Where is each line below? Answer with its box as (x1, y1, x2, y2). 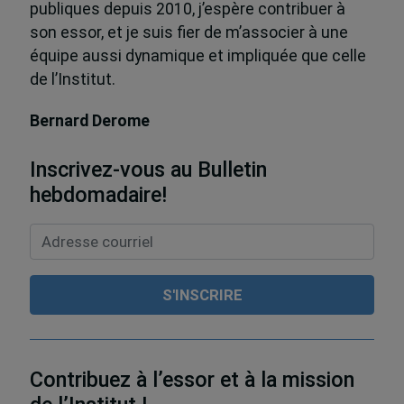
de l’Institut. (29, 70, 115, 89)
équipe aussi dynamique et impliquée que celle (29, 47, 366, 66)
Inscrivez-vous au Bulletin (29, 156, 267, 182)
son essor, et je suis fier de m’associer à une (29, 23, 348, 42)
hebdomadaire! (29, 181, 167, 207)
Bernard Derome (29, 112, 150, 131)
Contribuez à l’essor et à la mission (29, 366, 354, 392)
